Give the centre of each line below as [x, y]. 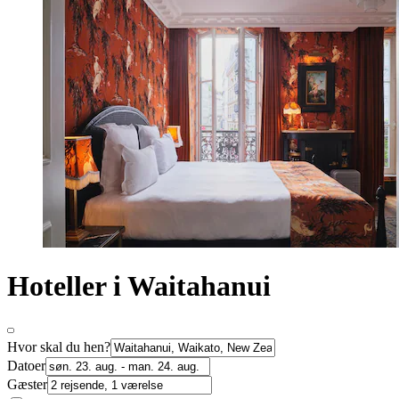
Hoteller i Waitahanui [139, 286]
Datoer [26, 365]
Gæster [27, 384]
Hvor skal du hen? [59, 346]
